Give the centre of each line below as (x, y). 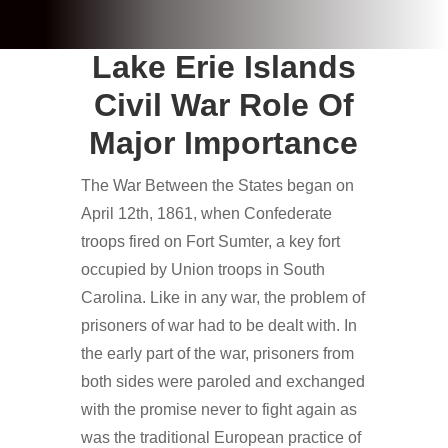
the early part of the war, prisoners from (217, 353)
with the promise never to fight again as (218, 409)
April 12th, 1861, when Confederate (206, 213)
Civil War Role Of (223, 104)
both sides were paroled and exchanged (222, 381)
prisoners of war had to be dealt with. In (218, 325)
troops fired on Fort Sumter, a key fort (210, 241)
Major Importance (224, 142)
